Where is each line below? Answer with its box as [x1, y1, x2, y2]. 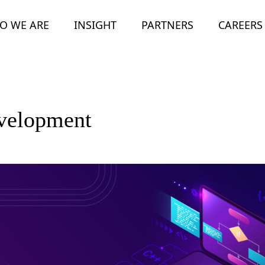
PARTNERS [141, 18, 193, 32]
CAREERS [218, 18, 263, 32]
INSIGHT [73, 18, 117, 32]
